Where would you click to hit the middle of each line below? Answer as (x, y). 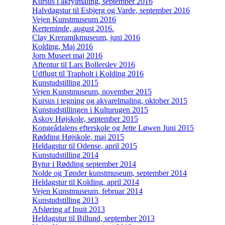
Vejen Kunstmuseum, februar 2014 (87, 191)
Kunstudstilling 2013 (65, 200)
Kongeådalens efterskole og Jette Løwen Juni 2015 (113, 128)
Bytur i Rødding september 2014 (84, 164)
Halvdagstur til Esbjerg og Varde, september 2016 (111, 10)
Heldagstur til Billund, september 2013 (93, 218)
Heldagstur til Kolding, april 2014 (86, 182)
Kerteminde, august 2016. (73, 28)
